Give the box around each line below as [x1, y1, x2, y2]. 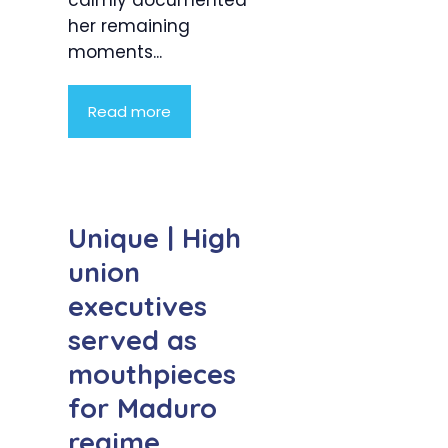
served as [68, 322, 197, 357]
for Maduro [68, 390, 217, 425]
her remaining [68, 14, 190, 39]
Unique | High [68, 220, 241, 255]
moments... [68, 40, 162, 65]
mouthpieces [68, 356, 236, 391]
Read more [88, 101, 171, 123]
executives [68, 288, 207, 323]
